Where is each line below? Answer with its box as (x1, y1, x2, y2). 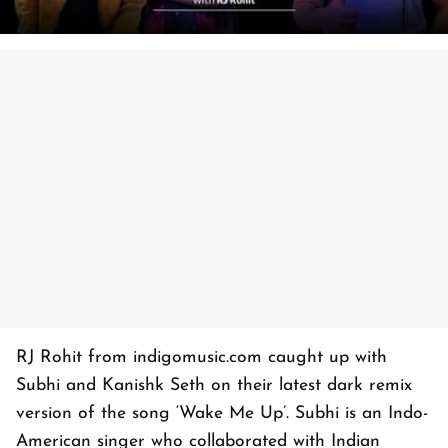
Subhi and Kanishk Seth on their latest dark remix (16, 377, 412, 395)
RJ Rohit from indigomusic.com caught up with (16, 349, 387, 367)
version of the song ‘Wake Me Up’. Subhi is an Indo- (16, 405, 428, 423)
